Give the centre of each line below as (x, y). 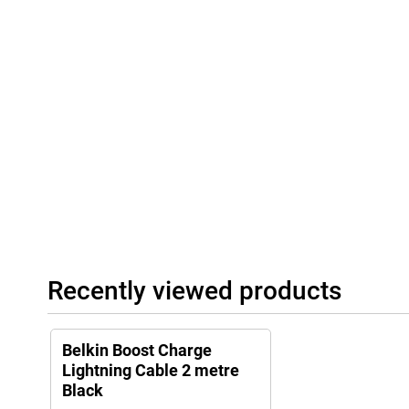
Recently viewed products (194, 291)
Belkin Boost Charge (137, 351)
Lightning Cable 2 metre (151, 371)
